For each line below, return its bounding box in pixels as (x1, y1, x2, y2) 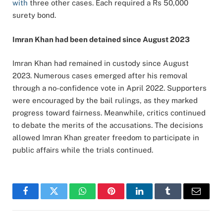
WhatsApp (82, 194, 120, 203)
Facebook (25, 194, 60, 203)
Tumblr (167, 194, 194, 203)
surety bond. (12, 11, 56, 20)
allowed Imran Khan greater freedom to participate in (12, 133, 199, 142)
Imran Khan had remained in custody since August (12, 58, 189, 67)
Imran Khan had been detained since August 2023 (12, 35, 190, 44)
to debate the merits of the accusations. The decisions (12, 120, 203, 129)
